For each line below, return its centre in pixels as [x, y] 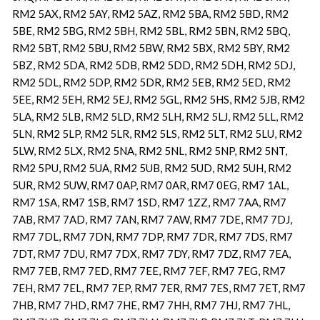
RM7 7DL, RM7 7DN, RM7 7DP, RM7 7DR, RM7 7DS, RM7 [152, 236]
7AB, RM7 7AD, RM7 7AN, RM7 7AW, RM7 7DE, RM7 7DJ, [152, 219]
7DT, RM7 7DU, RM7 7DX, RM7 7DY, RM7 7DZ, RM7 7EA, [151, 254]
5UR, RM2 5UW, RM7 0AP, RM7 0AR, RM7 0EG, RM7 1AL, [150, 185]
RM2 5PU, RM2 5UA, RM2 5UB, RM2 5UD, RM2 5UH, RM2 [151, 168]
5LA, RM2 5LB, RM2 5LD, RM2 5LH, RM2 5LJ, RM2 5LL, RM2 [157, 116]
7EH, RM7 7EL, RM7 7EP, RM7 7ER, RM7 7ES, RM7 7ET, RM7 [159, 288]
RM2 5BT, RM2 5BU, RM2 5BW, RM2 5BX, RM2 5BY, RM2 [151, 48]
